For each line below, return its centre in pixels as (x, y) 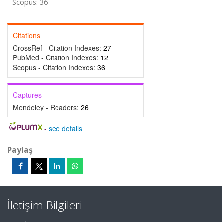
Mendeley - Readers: (47, 107)
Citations (27, 35)
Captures (27, 95)
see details (65, 128)
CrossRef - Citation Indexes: (58, 48)
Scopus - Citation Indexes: (55, 67)
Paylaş (20, 150)
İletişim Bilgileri (45, 205)
